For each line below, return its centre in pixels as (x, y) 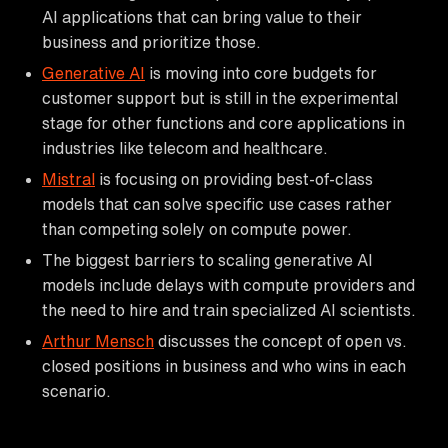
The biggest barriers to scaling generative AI (207, 259)
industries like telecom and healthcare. (185, 147)
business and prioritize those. (151, 41)
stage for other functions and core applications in (223, 122)
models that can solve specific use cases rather (217, 203)
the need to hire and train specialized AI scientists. (229, 309)
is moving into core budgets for (261, 72)
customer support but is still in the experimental (220, 97)
